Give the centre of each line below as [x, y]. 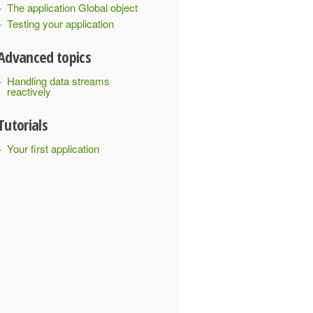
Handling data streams [58, 81]
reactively [29, 91]
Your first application [53, 148]
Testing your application [60, 23]
